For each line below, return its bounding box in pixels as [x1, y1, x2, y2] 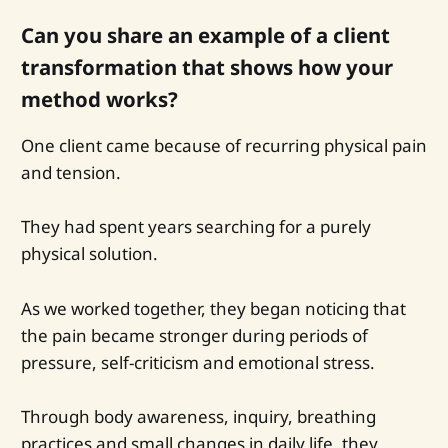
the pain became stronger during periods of [20, 323, 368, 347]
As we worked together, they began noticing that [20, 296, 406, 320]
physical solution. [20, 242, 158, 266]
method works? [20, 85, 178, 114]
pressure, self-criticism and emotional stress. [20, 350, 375, 374]
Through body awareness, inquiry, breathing [20, 404, 376, 428]
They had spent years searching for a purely [20, 215, 371, 239]
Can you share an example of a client [20, 21, 390, 50]
